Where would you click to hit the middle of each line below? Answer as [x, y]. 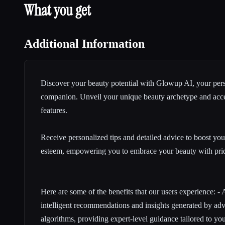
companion [58, 96]
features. [54, 110]
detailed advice [160, 137]
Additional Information [84, 43]
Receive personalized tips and [89, 137]
